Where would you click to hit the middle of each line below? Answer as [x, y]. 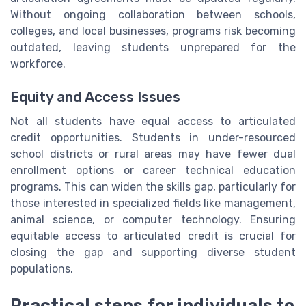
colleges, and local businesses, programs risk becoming [153, 31]
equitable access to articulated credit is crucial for [153, 236]
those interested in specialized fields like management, [153, 204]
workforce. [38, 64]
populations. [42, 269]
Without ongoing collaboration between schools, [153, 14]
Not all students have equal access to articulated [153, 122]
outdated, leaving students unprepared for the [153, 47]
